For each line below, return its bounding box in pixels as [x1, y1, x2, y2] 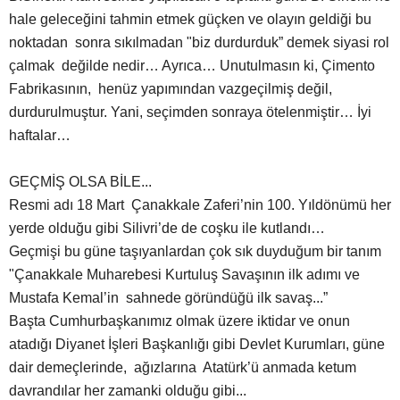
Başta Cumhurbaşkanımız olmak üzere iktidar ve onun [9, 313, 350, 329]
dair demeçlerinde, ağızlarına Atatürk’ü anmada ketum [9, 360, 356, 376]
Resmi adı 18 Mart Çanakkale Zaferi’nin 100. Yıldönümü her [9, 197, 391, 213]
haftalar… [9, 128, 71, 144]
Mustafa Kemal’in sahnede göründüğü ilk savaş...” [9, 290, 328, 306]
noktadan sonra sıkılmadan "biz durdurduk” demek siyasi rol [9, 35, 389, 51]
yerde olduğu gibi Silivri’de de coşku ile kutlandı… [9, 221, 325, 237]
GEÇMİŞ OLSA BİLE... [9, 174, 152, 190]
